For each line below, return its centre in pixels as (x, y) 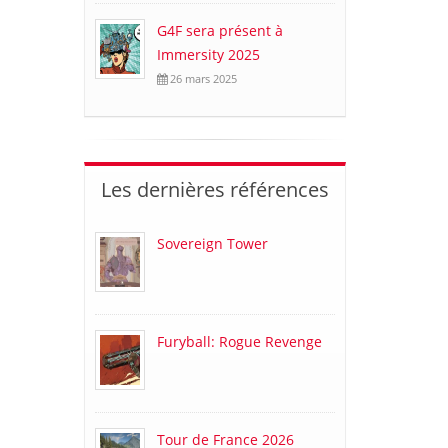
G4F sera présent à (219, 31)
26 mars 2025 (201, 79)
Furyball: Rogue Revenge (239, 342)
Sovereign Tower (212, 244)
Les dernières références (214, 190)
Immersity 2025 (208, 55)
